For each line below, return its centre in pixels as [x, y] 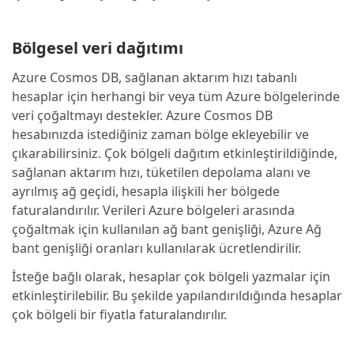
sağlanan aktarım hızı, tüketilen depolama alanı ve [161, 173]
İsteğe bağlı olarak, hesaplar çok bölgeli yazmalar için [171, 277]
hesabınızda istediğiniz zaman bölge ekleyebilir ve [160, 135]
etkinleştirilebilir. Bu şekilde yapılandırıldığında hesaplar [177, 296]
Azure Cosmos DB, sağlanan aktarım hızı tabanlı [154, 78]
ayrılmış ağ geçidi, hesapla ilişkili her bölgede [146, 192]
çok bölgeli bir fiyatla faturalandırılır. [119, 315]
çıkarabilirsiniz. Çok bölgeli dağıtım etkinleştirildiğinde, [175, 154]
